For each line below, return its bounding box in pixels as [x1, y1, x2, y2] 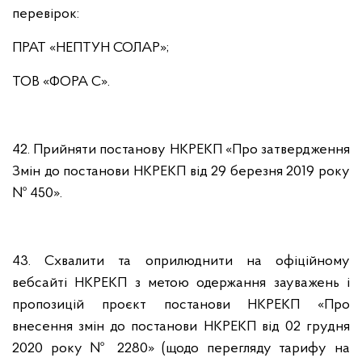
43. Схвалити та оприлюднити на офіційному [12, 254, 350, 269]
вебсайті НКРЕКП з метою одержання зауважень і [12, 276, 350, 291]
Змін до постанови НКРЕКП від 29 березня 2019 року [12, 164, 350, 179]
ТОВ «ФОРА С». [12, 74, 110, 90]
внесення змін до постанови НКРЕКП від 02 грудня [12, 319, 350, 335]
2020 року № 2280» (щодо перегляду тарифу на [12, 341, 350, 356]
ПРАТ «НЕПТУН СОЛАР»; [12, 40, 169, 56]
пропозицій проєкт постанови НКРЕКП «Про [12, 297, 350, 313]
